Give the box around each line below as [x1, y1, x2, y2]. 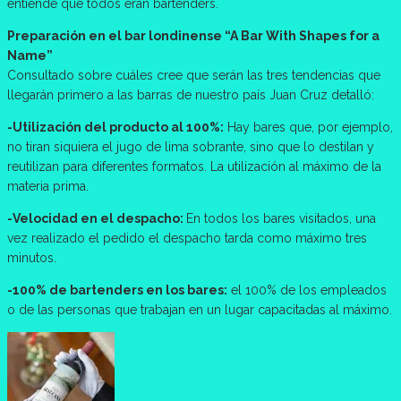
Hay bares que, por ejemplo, [224, 119, 393, 134]
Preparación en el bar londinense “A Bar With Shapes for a [7, 28, 380, 43]
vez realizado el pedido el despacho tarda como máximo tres [7, 230, 367, 245]
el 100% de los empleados [227, 282, 387, 297]
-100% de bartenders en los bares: [7, 282, 227, 297]
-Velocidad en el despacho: [7, 210, 186, 226]
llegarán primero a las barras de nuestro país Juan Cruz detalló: [7, 87, 374, 102]
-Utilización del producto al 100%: [7, 119, 224, 134]
